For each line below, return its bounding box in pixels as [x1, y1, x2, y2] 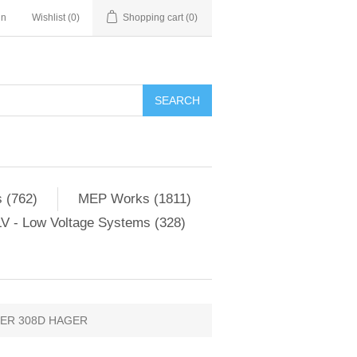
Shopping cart [123, 12, 183, 23]
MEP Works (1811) [77, 191, 191, 206]
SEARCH [155, 94, 200, 107]
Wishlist [32, 12, 65, 23]
